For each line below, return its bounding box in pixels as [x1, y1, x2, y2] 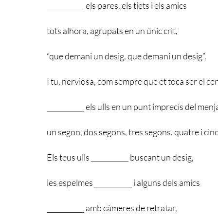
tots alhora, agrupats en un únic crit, [47, 25, 178, 36]
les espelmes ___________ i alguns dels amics [47, 177, 200, 188]
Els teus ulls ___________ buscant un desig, [47, 151, 194, 163]
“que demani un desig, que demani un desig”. [47, 50, 206, 61]
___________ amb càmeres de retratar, [47, 202, 177, 213]
